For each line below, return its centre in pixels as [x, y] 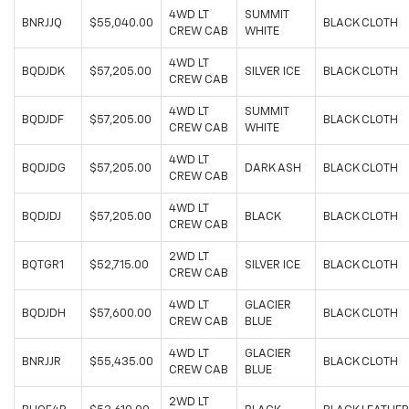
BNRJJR [42, 362]
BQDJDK [43, 72]
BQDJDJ [42, 217]
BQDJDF [43, 121]
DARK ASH [273, 169]
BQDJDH [44, 314]
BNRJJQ [42, 24]
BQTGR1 [43, 266]
